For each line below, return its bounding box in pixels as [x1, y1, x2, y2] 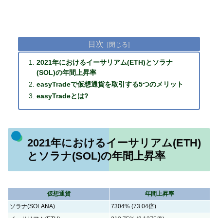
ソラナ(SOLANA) [10, 203, 55, 210]
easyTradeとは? [36, 92, 89, 100]
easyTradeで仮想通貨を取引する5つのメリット [36, 81, 184, 89]
